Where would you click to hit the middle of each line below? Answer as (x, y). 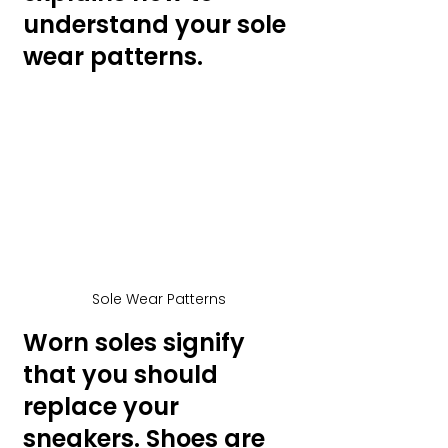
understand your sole (157, 25)
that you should (123, 374)
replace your (104, 406)
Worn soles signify (137, 342)
